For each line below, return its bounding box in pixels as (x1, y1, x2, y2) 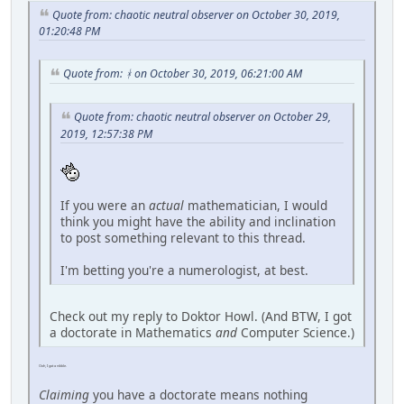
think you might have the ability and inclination (60, 212, 335, 230)
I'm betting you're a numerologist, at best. (60, 261, 308, 279)
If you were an (60, 196, 149, 214)
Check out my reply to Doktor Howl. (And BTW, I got (50, 307, 352, 325)
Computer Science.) (237, 323, 354, 341)
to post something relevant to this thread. (60, 228, 306, 246)
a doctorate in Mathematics (50, 323, 216, 341)
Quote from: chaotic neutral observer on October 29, (74, 108, 331, 124)
